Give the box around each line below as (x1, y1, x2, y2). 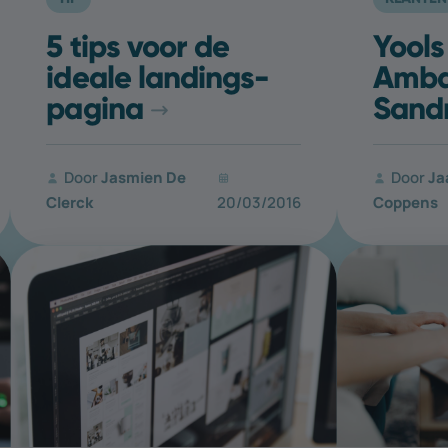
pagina (46, 89, 143, 128)
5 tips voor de (46, 27, 230, 66)
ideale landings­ (46, 58, 271, 97)
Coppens (372, 192, 438, 213)
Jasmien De (101, 167, 187, 188)
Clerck (46, 192, 94, 213)
